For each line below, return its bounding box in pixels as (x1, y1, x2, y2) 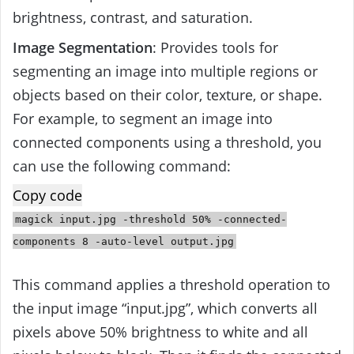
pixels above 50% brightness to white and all (13, 322, 308, 342)
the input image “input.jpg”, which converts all (13, 299, 318, 318)
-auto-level (88, 235, 171, 248)
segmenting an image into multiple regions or (13, 62, 318, 81)
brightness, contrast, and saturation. (13, 8, 253, 28)
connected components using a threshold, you (13, 133, 322, 153)
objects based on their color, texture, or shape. (13, 85, 322, 105)
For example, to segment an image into (13, 109, 273, 129)
